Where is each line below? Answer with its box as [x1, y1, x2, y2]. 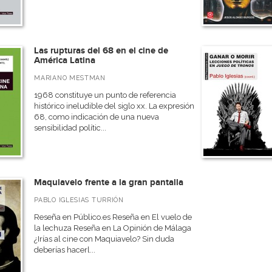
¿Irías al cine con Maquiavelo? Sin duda [34, 234, 175, 243]
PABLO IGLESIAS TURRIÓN [34, 196, 124, 203]
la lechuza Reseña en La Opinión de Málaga [34, 223, 192, 233]
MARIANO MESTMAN [34, 74, 106, 81]
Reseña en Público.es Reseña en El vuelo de [34, 212, 192, 222]
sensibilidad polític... [34, 123, 107, 132]
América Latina [34, 55, 96, 66]
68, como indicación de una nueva [34, 112, 160, 121]
